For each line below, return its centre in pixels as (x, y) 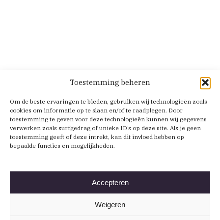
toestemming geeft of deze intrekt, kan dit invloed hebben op (97, 137)
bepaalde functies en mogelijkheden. (62, 146)
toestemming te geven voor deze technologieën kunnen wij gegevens (108, 119)
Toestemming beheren (110, 82)
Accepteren (110, 182)
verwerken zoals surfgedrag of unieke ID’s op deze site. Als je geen (105, 128)
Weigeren (110, 204)
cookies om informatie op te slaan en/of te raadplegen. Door (96, 110)
